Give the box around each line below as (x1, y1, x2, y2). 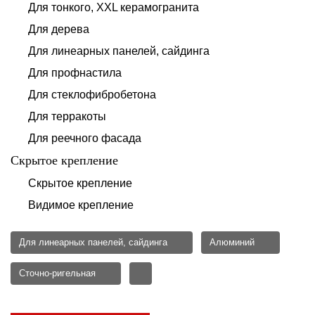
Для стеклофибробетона (28, 88, 156, 101)
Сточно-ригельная (19, 267, 96, 278)
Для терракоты (28, 110, 106, 122)
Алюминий (210, 236, 255, 247)
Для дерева (28, 22, 89, 35)
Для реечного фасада (28, 131, 141, 144)
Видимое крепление (28, 198, 134, 211)
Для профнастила (28, 66, 122, 79)
